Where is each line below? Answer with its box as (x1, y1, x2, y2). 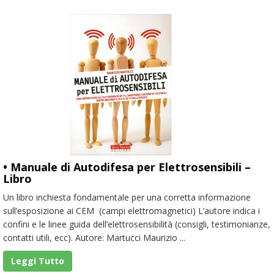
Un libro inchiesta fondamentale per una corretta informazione (3, 191, 251, 203)
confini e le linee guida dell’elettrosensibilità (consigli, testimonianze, (3, 218, 270, 230)
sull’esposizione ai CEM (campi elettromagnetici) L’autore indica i (3, 204, 260, 217)
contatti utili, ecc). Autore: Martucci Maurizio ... (3, 231, 185, 243)
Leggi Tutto (11, 254, 64, 267)
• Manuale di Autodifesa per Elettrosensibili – (3, 159, 251, 174)
